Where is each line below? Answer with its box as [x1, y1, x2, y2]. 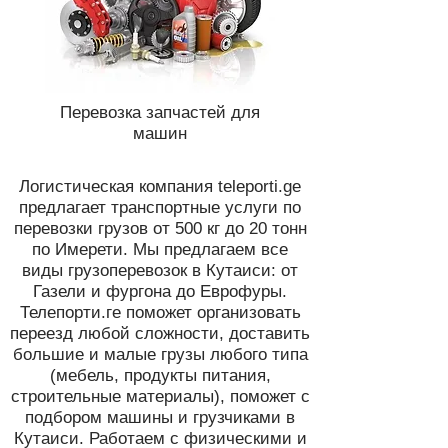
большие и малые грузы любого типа [12, 345, 308, 364]
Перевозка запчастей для [60, 103, 260, 122]
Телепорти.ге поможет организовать [19, 303, 301, 322]
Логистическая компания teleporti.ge [19, 177, 301, 196]
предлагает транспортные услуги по [19, 198, 301, 217]
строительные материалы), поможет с [10, 387, 310, 406]
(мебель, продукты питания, [49, 366, 271, 385]
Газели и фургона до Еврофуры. [33, 282, 287, 301]
